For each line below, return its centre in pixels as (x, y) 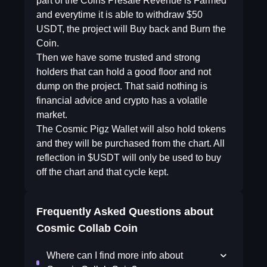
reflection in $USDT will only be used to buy (128, 158)
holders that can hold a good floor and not (123, 72)
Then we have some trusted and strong (118, 58)
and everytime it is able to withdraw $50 (119, 15)
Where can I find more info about (115, 255)
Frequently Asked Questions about (125, 212)
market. (52, 115)
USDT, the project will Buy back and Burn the (131, 29)
